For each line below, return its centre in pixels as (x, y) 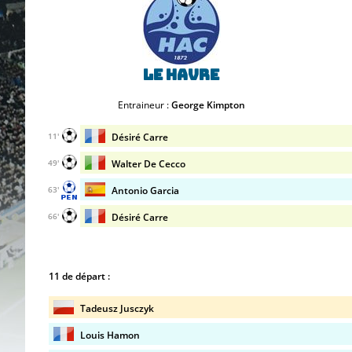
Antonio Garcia (145, 191)
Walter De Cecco (148, 164)
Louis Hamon (110, 335)
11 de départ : (79, 276)
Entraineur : (144, 105)
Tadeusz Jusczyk (117, 308)
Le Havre (181, 75)
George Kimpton (208, 105)
